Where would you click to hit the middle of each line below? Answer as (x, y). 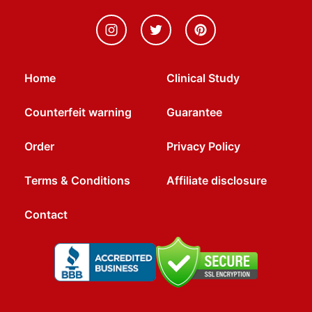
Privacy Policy (203, 147)
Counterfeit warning (78, 112)
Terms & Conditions (77, 181)
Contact (46, 215)
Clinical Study (203, 78)
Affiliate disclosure (217, 181)
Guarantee (194, 112)
